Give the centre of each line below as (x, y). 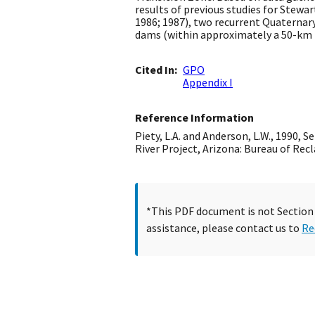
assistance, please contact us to (224, 228)
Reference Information (194, 118)
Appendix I (208, 83)
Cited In (155, 70)
